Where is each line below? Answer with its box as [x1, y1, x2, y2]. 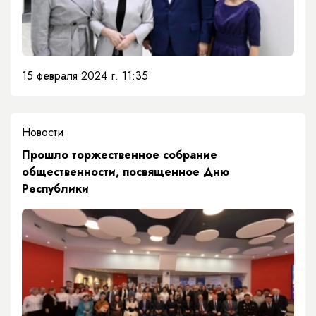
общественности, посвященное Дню [22, 164, 229, 181]
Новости [22, 124, 63, 141]
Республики [22, 181, 89, 197]
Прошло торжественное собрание [22, 147, 217, 164]
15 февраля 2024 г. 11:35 [22, 68, 148, 85]
